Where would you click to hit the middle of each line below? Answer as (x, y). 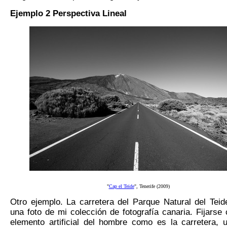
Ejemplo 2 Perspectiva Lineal (68, 14)
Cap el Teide (121, 186)
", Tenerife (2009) (152, 186)
